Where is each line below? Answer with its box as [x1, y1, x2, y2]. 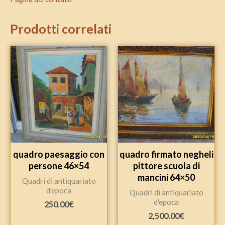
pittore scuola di [133, 160, 200, 171]
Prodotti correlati [10, 21, 111, 37]
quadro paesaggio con [13, 148, 104, 160]
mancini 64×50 [138, 171, 195, 183]
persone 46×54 [29, 160, 89, 171]
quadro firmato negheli [119, 148, 213, 160]
